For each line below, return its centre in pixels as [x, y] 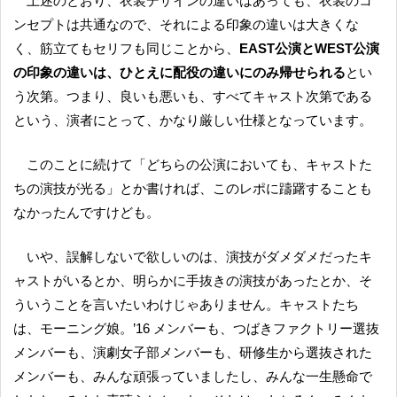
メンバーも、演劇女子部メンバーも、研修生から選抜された [193, 353]
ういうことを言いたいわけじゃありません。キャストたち [186, 305]
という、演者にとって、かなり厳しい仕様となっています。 [193, 120]
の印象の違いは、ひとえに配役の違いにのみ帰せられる [179, 72]
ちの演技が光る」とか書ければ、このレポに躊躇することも [193, 189]
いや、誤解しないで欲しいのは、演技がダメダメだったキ [34, 257]
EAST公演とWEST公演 [309, 48]
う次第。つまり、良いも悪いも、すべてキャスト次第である [193, 96]
